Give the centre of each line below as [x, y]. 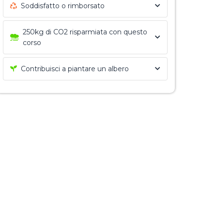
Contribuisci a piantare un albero [75, 69]
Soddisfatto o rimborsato [63, 6]
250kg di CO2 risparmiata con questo [85, 32]
